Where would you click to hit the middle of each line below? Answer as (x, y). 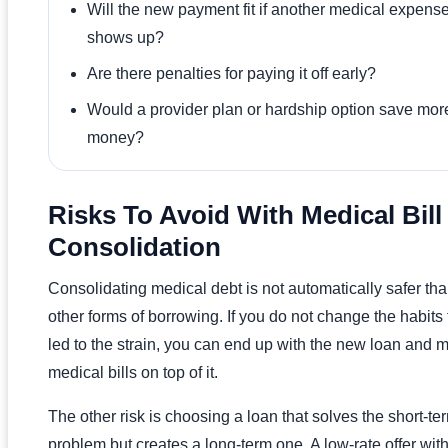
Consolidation (134, 247)
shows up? (125, 38)
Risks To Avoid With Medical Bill (245, 215)
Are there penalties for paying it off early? (231, 74)
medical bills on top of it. (133, 373)
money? (115, 138)
